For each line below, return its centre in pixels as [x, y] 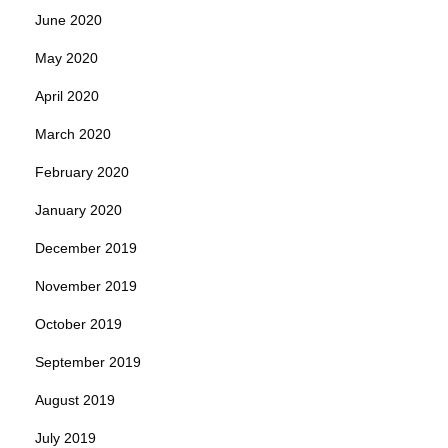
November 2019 [86, 286]
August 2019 [75, 400]
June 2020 [68, 20]
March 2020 [73, 134]
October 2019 [78, 324]
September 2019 [88, 362]
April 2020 [67, 96]
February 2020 [82, 172]
